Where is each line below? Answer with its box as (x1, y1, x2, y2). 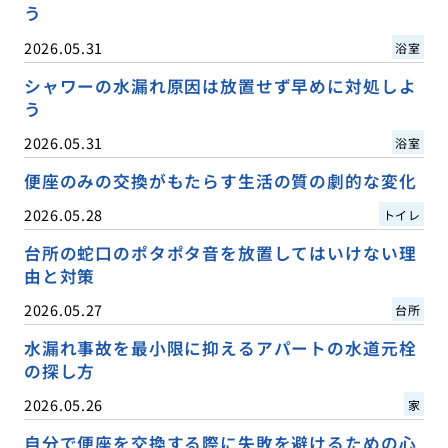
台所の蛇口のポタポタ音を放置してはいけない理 (23, 240, 417, 265)
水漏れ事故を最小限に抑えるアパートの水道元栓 (23, 335, 417, 360)
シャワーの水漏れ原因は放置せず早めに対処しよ (23, 73, 417, 98)
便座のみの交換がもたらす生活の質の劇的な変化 (23, 168, 417, 193)
